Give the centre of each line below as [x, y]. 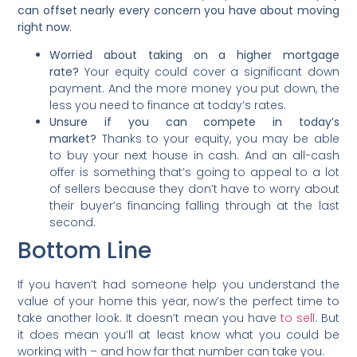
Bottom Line [85, 251]
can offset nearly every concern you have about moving [178, 10]
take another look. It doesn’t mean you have [149, 318]
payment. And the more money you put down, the [194, 89]
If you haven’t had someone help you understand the [178, 285]
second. [73, 223]
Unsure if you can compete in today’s [194, 122]
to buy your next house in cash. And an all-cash [194, 156]
